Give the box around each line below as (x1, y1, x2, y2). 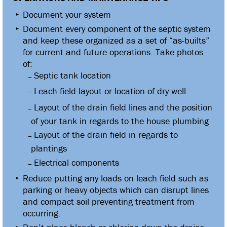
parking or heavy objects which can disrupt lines (23, 184, 209, 196)
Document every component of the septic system (23, 22, 211, 34)
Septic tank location (34, 69, 111, 81)
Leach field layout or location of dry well (34, 85, 186, 97)
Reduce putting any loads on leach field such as (23, 172, 208, 184)
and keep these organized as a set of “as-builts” (23, 34, 209, 46)
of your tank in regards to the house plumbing (31, 115, 209, 127)
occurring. (23, 207, 61, 219)
